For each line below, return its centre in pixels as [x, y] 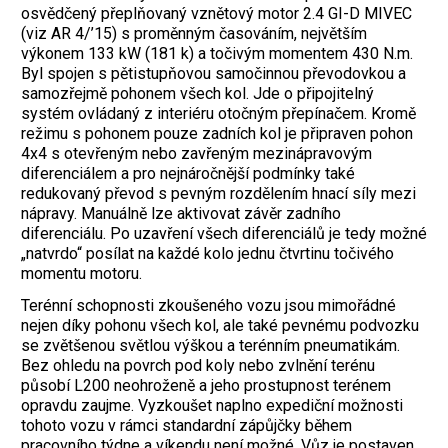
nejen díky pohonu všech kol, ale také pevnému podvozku [220, 326]
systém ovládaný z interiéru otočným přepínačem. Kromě [218, 113]
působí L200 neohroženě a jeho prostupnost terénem [206, 386]
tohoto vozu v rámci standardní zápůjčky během [186, 426]
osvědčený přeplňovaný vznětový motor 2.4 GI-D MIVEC [216, 13]
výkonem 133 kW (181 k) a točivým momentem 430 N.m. [217, 53]
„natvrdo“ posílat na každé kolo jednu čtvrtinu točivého [207, 253]
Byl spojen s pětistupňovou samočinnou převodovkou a [213, 73]
